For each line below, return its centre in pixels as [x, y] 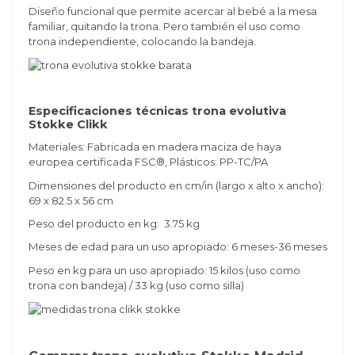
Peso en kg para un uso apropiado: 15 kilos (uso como [164, 270]
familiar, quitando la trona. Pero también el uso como [164, 26]
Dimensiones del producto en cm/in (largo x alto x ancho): [176, 185]
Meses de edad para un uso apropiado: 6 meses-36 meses [177, 247]
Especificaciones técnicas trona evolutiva [157, 111]
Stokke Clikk [68, 124]
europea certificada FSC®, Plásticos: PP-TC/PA [148, 162]
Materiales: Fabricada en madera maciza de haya [155, 147]
